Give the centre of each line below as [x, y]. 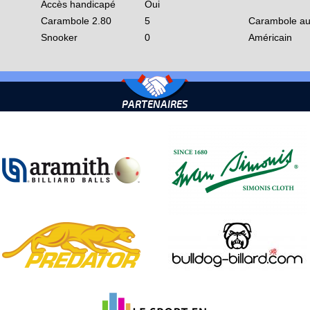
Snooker [59, 37]
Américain [270, 37]
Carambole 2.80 [76, 21]
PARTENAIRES [155, 105]
